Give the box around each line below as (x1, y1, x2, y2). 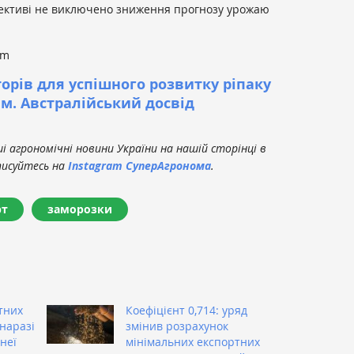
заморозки (47, 201, 112, 217)
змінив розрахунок (126, 318, 228, 334)
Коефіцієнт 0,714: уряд (126, 303, 247, 318)
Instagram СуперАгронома (68, 158, 211, 174)
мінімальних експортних (126, 334, 260, 350)
